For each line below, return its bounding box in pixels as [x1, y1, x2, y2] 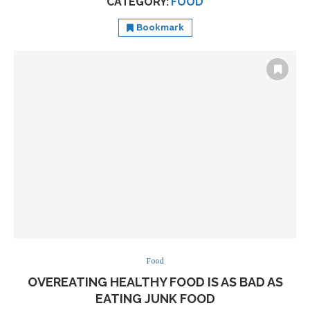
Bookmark [136, 22, 184, 33]
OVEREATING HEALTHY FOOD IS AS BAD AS [27, 275, 283, 290]
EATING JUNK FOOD [95, 291, 215, 307]
